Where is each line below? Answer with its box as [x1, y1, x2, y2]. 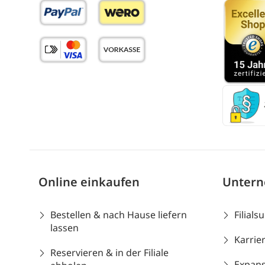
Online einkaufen [38, 173, 140, 190]
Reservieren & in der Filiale [50, 245, 169, 259]
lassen [50, 221, 79, 234]
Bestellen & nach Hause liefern [50, 208, 187, 221]
